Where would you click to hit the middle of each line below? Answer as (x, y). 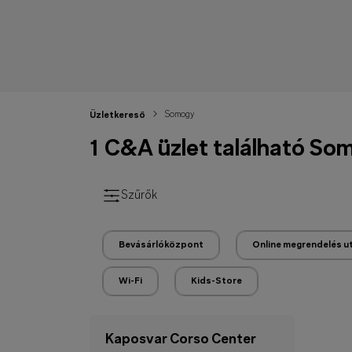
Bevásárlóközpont (161, 245)
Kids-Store (216, 281)
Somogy (180, 115)
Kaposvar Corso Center (181, 340)
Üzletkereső (117, 115)
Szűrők (139, 196)
